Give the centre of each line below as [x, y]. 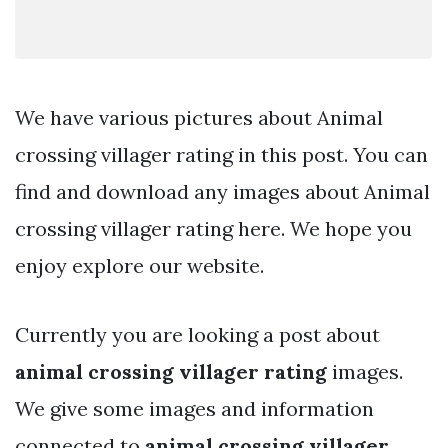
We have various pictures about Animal [199, 117]
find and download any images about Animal [222, 191]
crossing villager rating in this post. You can [221, 154]
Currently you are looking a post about [197, 334]
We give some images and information [194, 408]
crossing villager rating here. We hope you [213, 228]
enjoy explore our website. [139, 265]
